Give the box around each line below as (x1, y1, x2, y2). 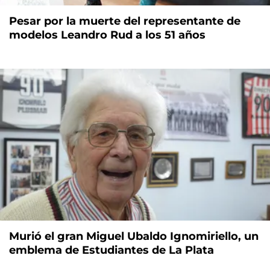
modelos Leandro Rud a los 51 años (9, 28, 206, 42)
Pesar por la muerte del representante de (9, 14, 240, 28)
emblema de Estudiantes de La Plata (9, 243, 214, 257)
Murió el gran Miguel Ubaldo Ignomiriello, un (9, 229, 259, 243)
